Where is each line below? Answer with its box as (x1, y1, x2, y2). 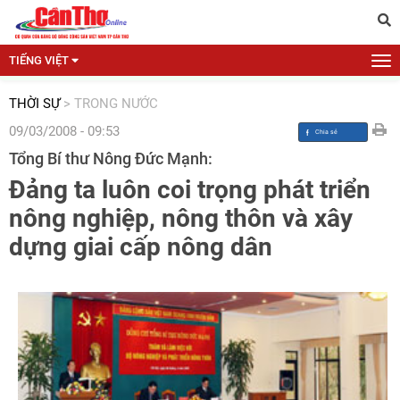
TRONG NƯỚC (74, 96, 158, 112)
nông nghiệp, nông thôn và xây (9, 204, 353, 233)
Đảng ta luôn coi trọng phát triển (9, 175, 371, 204)
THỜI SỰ (9, 96, 60, 112)
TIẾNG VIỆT (9, 54, 69, 67)
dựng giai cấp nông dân (9, 232, 272, 262)
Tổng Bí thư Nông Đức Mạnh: (9, 149, 212, 168)
